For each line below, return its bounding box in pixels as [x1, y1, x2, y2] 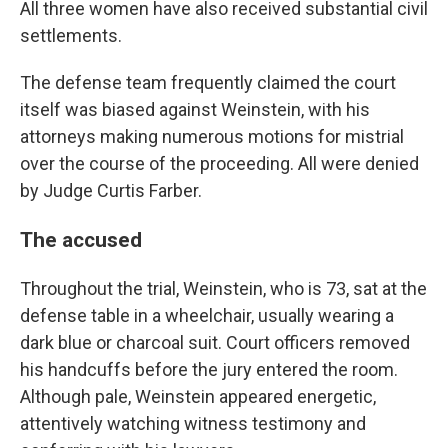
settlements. [20, 25, 122, 46]
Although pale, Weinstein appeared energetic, [20, 386, 376, 407]
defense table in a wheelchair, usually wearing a [20, 305, 394, 326]
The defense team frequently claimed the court [20, 72, 396, 93]
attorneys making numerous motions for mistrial [20, 126, 404, 147]
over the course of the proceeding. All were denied [20, 153, 419, 174]
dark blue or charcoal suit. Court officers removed [20, 332, 410, 353]
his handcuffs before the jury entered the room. [20, 359, 398, 380]
